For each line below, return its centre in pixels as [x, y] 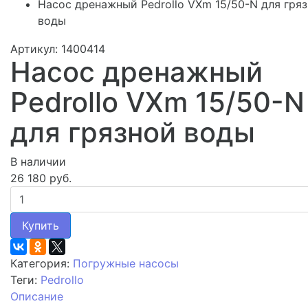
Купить [41, 225]
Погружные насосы [126, 263]
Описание [37, 296]
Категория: [42, 263]
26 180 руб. [41, 178]
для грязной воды [133, 132]
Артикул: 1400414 [58, 48]
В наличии [38, 161]
